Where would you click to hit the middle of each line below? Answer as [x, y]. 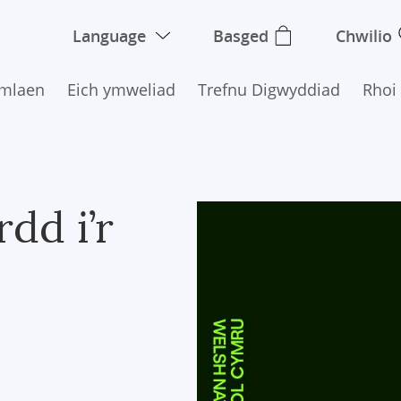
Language [109, 36]
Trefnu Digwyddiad [269, 89]
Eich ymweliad [121, 89]
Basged [240, 36]
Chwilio [363, 36]
